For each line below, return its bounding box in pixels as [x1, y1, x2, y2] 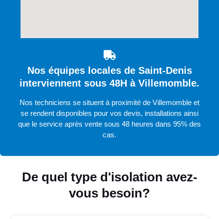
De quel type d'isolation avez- [22, 170, 197, 185]
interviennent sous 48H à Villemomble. [20, 78, 199, 89]
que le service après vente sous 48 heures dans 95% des [18, 120, 201, 129]
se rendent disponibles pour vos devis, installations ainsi [21, 109, 198, 118]
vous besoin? [69, 186, 150, 201]
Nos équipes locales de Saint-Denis [27, 65, 192, 76]
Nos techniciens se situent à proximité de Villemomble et [20, 98, 199, 107]
